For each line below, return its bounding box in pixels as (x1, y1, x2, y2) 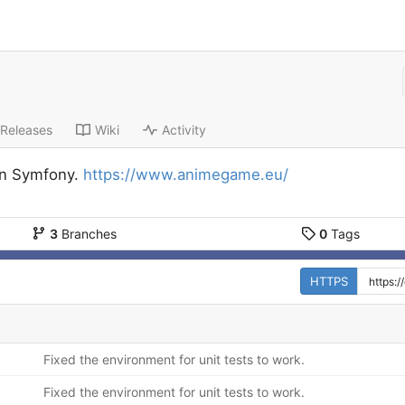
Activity (161, 122, 206, 138)
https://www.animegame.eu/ (82, 165, 288, 184)
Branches (58, 226, 118, 242)
